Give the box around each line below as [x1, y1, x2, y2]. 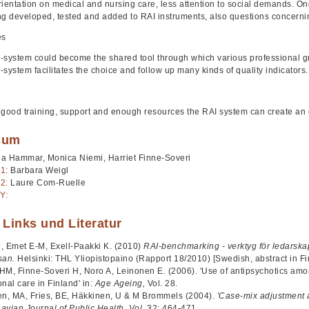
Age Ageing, [94, 278, 148, 288]
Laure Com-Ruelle [10, 177, 86, 188]
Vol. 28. [147, 278, 178, 288]
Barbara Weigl [10, 165, 69, 175]
